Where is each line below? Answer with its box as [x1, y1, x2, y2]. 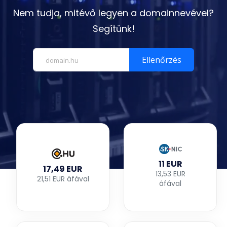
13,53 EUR [155, 169, 185, 179]
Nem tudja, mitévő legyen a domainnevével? [13, 7, 214, 20]
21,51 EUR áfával [36, 173, 89, 184]
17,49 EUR [43, 163, 83, 175]
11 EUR [158, 158, 182, 170]
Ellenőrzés [142, 54, 181, 65]
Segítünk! [92, 22, 135, 35]
